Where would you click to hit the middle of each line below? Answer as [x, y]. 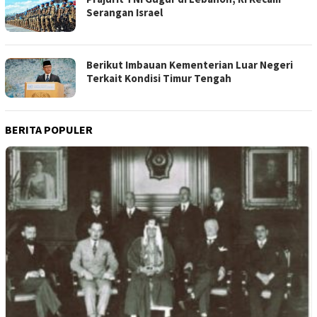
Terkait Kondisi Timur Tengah [159, 79]
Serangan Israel [125, 13]
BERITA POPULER [49, 130]
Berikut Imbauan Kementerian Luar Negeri [190, 65]
